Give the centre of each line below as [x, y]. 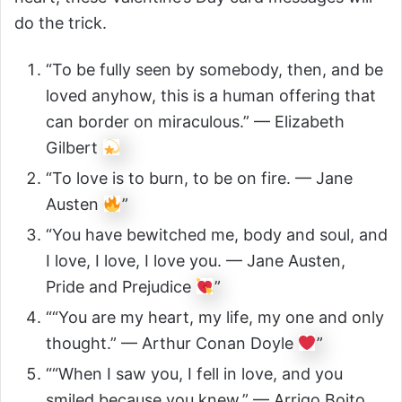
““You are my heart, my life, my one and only [215, 318]
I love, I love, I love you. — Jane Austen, [196, 261]
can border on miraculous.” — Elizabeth [195, 122]
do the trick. [61, 22]
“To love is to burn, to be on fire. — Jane [199, 179]
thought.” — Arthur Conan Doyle [172, 344]
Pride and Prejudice [121, 287]
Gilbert [74, 148]
